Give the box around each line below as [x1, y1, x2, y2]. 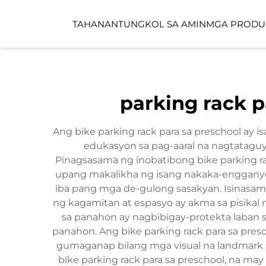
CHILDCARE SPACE [170, 114, 258, 125]
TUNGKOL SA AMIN [118, 18, 206, 30]
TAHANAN [72, 18, 118, 30]
